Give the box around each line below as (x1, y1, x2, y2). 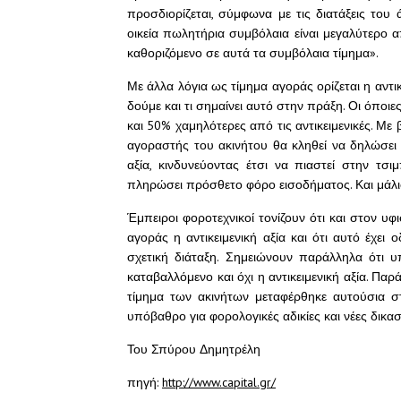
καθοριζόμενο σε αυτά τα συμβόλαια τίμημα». (127, 45, 379, 61)
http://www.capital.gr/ (162, 374, 276, 390)
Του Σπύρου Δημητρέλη (127, 341, 260, 357)
